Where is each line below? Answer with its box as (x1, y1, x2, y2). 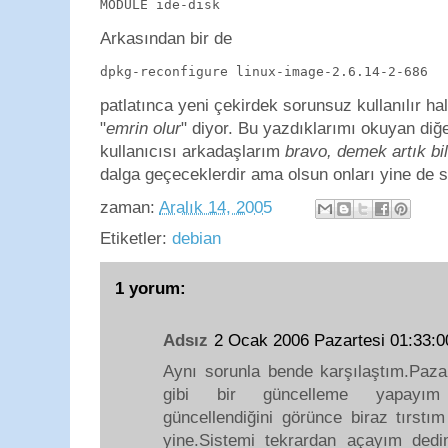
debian (172, 229, 221, 248)
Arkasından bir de (100, 29, 232, 48)
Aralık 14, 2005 (159, 198, 272, 218)
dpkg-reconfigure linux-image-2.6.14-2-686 (100, 64, 428, 79)
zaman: (100, 198, 159, 218)
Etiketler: (100, 229, 172, 248)
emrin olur (106, 119, 181, 138)
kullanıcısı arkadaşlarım (100, 142, 285, 161)
